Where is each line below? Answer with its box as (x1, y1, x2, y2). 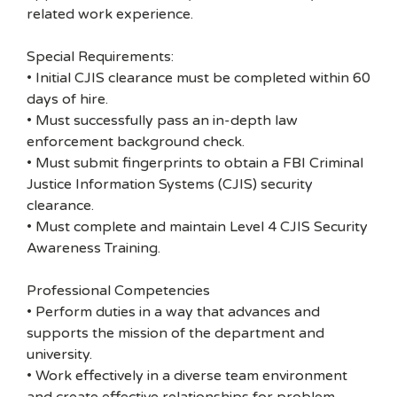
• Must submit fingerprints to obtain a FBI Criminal (27, 154, 363, 172)
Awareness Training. (27, 239, 160, 257)
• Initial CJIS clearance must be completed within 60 (27, 69, 370, 87)
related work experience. (27, 5, 193, 23)
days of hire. (27, 90, 108, 108)
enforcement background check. (27, 133, 245, 151)
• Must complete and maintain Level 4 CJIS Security (27, 218, 368, 236)
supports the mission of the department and (27, 324, 324, 342)
